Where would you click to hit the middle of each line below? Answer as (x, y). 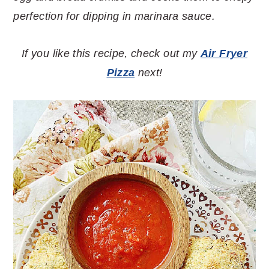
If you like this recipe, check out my (111, 53)
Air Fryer (224, 53)
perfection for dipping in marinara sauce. (114, 16)
